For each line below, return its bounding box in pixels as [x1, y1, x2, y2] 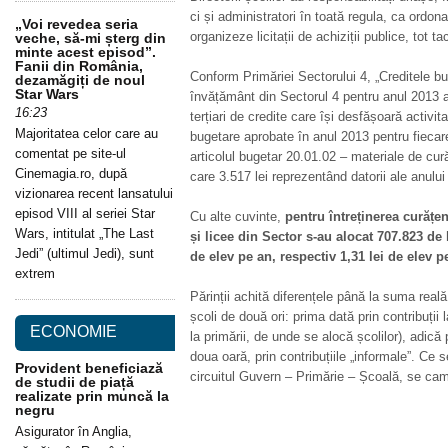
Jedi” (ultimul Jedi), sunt [15, 246, 154, 261]
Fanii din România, [15, 58, 143, 74]
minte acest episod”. [15, 44, 156, 60]
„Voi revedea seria [15, 16, 138, 32]
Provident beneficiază [15, 360, 163, 376]
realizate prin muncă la [15, 388, 169, 404]
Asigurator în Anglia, [15, 424, 132, 439]
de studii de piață [15, 374, 134, 390]
